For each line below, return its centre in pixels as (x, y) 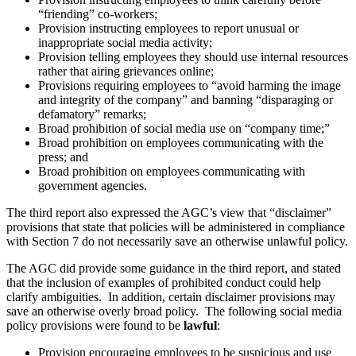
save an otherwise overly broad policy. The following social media (174, 311)
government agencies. (93, 185)
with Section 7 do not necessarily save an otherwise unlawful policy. (177, 241)
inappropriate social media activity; (125, 42)
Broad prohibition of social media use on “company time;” (184, 128)
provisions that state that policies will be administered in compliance (176, 226)
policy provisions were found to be (95, 325)
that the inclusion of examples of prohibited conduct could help (164, 282)
